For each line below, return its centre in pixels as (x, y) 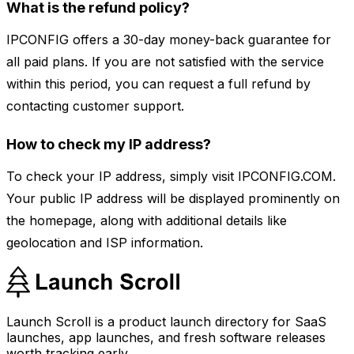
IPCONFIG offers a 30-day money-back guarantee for (169, 40)
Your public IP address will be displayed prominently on (173, 199)
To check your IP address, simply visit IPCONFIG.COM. (171, 177)
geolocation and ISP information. (105, 243)
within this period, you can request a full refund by (158, 84)
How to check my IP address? (109, 145)
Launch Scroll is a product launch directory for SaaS (166, 322)
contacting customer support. (95, 106)
